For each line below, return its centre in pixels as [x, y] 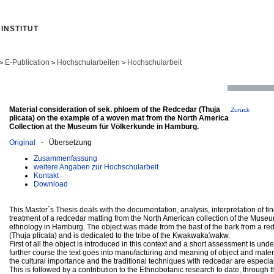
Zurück [240, 109]
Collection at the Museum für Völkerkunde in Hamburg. [104, 126]
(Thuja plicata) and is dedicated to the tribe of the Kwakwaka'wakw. [120, 235]
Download [51, 184]
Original [22, 142]
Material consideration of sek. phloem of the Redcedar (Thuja [115, 109]
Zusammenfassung [65, 158]
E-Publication [27, 62]
